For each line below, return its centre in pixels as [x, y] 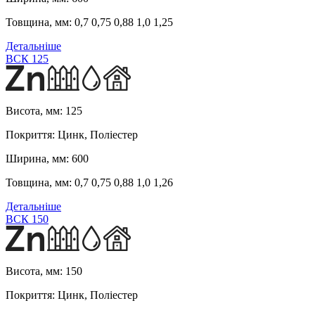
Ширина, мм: [37, 158]
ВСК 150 [27, 219]
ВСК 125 [27, 58]
